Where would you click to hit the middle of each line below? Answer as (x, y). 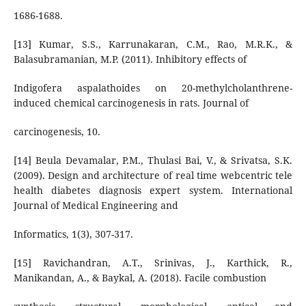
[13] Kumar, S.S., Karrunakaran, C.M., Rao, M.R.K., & (153, 44)
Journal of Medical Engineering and (96, 205)
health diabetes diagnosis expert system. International (153, 190)
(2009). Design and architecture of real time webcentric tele (153, 175)
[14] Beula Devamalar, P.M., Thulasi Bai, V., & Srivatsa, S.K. (153, 160)
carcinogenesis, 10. (57, 131)
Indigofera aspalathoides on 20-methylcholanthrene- (153, 87)
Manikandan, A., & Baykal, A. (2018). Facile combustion (140, 277)
